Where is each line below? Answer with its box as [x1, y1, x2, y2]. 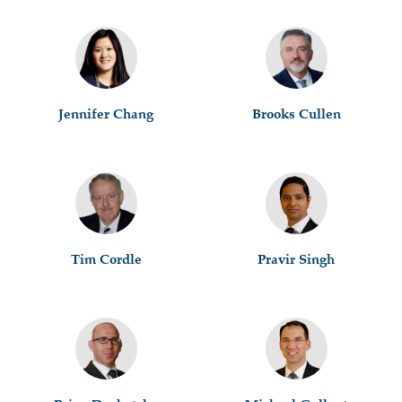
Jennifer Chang [58, 105, 153, 122]
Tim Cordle [70, 250, 142, 267]
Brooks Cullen [251, 105, 341, 122]
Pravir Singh [258, 250, 335, 267]
